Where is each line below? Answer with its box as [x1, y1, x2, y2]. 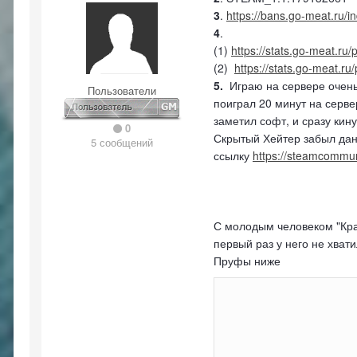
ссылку [214, 147, 253, 163]
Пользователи [88, 83, 156, 98]
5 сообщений [91, 135, 153, 150]
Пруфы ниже [214, 253, 284, 269]
